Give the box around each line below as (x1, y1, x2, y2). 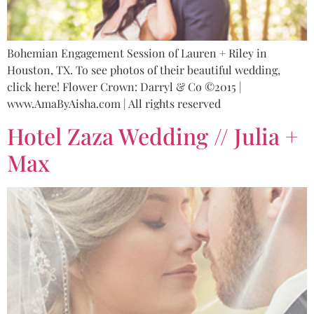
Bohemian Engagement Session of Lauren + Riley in (7, 46, 267, 61)
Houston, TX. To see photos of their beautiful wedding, (7, 62, 280, 78)
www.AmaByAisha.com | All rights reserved (7, 96, 221, 111)
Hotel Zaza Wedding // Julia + (7, 120, 299, 151)
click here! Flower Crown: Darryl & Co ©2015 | (7, 79, 242, 95)
